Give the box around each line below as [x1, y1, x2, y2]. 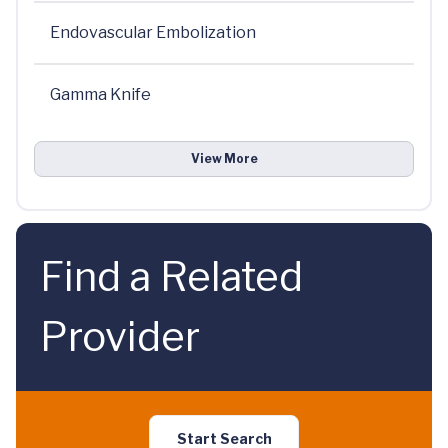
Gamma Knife [50, 85, 151, 104]
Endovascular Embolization [50, 23, 256, 42]
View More [190, 151, 258, 166]
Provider [40, 312, 200, 361]
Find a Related [40, 252, 303, 301]
